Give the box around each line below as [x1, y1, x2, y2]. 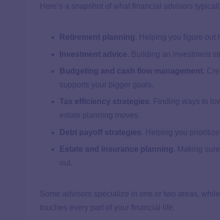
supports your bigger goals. [59, 81, 154, 89]
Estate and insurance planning [59, 145, 173, 154]
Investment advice [59, 50, 127, 58]
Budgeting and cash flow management [59, 67, 203, 76]
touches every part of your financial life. [40, 203, 175, 212]
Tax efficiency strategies [59, 97, 149, 106]
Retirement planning [59, 33, 135, 42]
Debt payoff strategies [59, 128, 141, 137]
